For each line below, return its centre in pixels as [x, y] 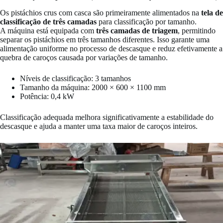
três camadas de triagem [137, 30]
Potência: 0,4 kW [47, 96]
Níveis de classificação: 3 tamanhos [75, 78]
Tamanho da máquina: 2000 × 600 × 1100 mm [93, 87]
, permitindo [197, 30]
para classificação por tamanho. [147, 21]
